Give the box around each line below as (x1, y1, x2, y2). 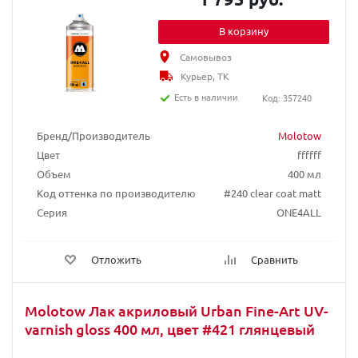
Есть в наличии (174, 90, 239, 103)
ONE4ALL (276, 205, 321, 219)
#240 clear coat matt (224, 186, 321, 200)
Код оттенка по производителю (37, 186, 196, 200)
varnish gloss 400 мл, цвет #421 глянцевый (25, 320, 315, 338)
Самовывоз (180, 50, 233, 63)
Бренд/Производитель (37, 129, 150, 142)
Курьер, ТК (181, 70, 230, 82)
